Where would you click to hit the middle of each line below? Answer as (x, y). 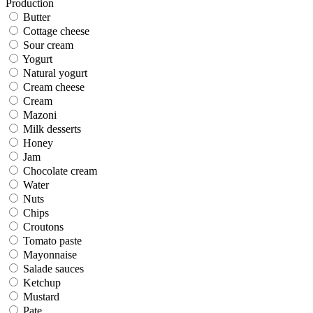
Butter (37, 17)
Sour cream (48, 45)
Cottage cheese (56, 31)
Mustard (41, 296)
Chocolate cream (60, 170)
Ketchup (42, 282)
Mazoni (40, 115)
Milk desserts (52, 129)
